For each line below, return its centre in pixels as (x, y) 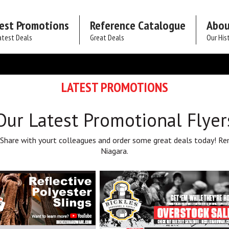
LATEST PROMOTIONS (114, 87)
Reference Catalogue (138, 25)
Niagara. (114, 151)
